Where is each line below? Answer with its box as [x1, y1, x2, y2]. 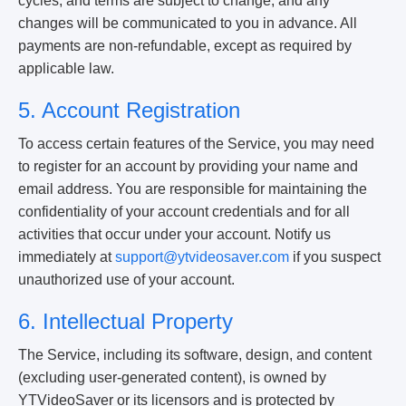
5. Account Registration [18, 98, 240, 122]
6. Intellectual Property [18, 309, 233, 333]
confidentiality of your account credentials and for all [18, 204, 350, 219]
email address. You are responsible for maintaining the [18, 181, 367, 197]
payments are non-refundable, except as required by [18, 38, 352, 53]
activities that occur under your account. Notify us [18, 227, 331, 242]
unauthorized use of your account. [18, 272, 235, 287]
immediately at [18, 249, 115, 265]
